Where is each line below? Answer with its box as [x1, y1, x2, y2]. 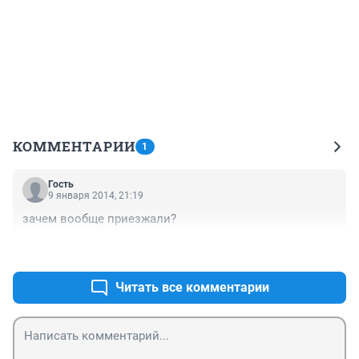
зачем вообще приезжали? [22, 211, 176, 226]
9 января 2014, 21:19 [48, 189, 143, 201]
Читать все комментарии [115, 279, 269, 295]
